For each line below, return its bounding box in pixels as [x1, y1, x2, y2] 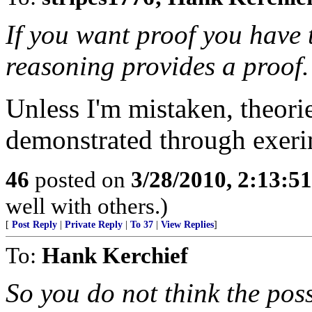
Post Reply [12, 219, 57, 230]
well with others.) [6, 193, 168, 219]
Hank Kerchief [42, 242, 188, 268]
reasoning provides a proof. [6, 51, 309, 81]
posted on [29, 166, 131, 192]
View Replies [161, 219, 214, 230]
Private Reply [65, 219, 123, 230]
